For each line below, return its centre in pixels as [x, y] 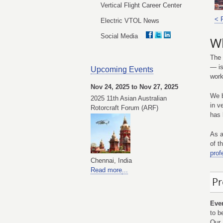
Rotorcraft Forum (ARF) [124, 108]
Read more [106, 170]
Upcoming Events [122, 69]
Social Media [123, 36]
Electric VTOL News [130, 21]
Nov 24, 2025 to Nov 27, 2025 [134, 87]
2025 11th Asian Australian [129, 98]
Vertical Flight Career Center [141, 5]
